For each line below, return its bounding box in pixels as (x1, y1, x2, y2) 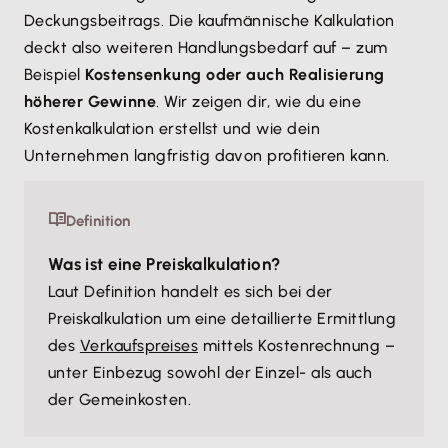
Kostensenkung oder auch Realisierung (85, 65, 385, 84)
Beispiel (24, 65, 86, 84)
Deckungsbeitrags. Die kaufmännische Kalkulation (24, 11, 395, 30)
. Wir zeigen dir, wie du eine (156, 92, 362, 111)
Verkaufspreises (79, 336, 199, 355)
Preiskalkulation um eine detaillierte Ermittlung (48, 309, 397, 328)
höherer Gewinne (24, 92, 157, 111)
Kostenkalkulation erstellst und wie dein (24, 119, 321, 138)
